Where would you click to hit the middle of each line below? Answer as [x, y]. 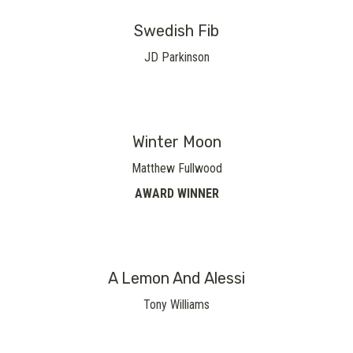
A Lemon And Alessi [176, 278]
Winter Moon [176, 142]
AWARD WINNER [176, 193]
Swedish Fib [176, 31]
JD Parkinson [176, 57]
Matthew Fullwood [176, 168]
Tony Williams [176, 305]
